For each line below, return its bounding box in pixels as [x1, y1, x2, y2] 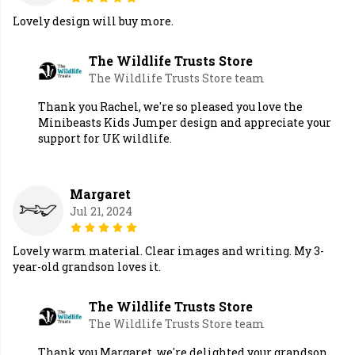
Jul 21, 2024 [70, 204, 132, 219]
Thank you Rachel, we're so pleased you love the [38, 99, 303, 115]
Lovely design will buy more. [13, 13, 174, 29]
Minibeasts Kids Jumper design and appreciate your [38, 115, 331, 131]
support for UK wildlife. [38, 131, 172, 147]
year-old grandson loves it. [13, 259, 161, 275]
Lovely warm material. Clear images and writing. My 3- [13, 243, 324, 259]
